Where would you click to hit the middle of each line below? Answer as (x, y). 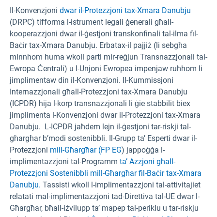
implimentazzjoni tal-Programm (65, 162)
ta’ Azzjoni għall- (147, 162)
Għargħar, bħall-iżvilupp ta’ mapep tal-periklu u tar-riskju (104, 208)
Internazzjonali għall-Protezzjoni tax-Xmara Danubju (99, 92)
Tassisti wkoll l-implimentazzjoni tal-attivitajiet (121, 185)
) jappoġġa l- (143, 150)
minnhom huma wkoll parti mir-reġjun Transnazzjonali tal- (108, 57)
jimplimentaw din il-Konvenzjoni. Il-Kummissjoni (92, 80)
